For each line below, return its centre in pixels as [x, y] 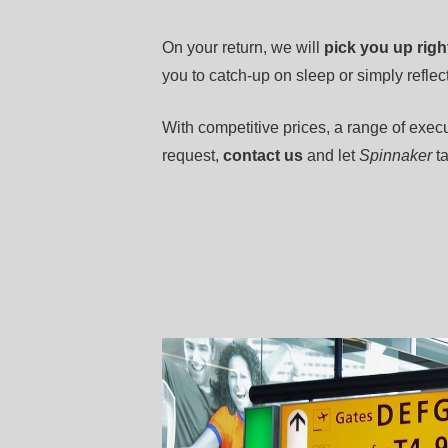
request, [192, 155]
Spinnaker [395, 155]
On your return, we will [243, 47]
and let [331, 155]
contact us [263, 155]
